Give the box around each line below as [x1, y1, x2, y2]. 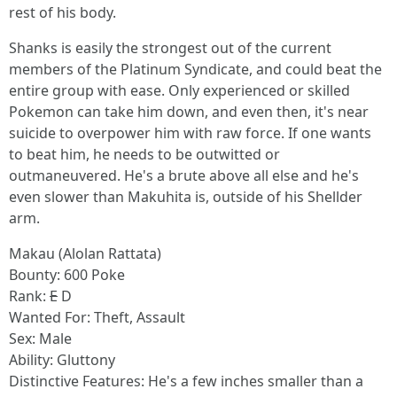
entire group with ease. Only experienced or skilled [9, 81, 350, 100]
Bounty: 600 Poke [9, 265, 125, 284]
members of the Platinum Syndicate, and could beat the [9, 59, 382, 79]
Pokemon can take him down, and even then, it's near [9, 102, 369, 121]
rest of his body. [9, 3, 116, 22]
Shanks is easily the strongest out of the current [9, 38, 331, 58]
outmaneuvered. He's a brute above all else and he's [9, 166, 359, 185]
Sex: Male [9, 329, 72, 348]
